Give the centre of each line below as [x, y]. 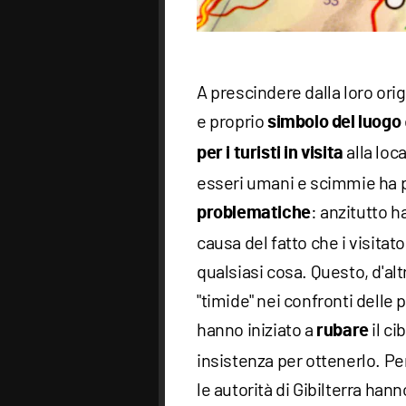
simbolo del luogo [336, 122]
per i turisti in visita [270, 153]
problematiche [254, 213]
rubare [343, 330]
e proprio [232, 120]
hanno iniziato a [257, 329]
